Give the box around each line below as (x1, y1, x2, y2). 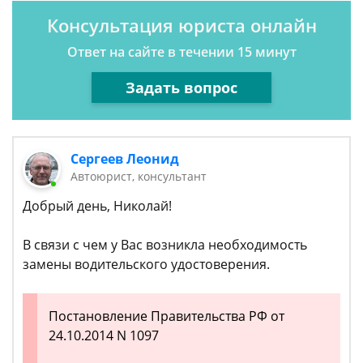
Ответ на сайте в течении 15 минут (66, 43, 297, 61)
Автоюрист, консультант (70, 169, 207, 184)
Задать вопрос (126, 77, 237, 97)
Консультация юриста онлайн (46, 13, 317, 37)
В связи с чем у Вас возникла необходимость (23, 236, 307, 254)
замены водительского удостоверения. (23, 255, 270, 274)
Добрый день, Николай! (23, 197, 172, 216)
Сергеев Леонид (70, 150, 180, 168)
